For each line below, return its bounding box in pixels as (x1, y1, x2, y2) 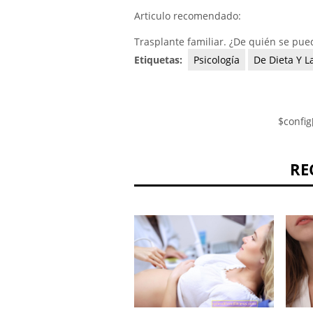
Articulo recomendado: (134, 9, 241, 23)
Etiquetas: (134, 52, 185, 66)
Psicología (194, 52, 240, 66)
